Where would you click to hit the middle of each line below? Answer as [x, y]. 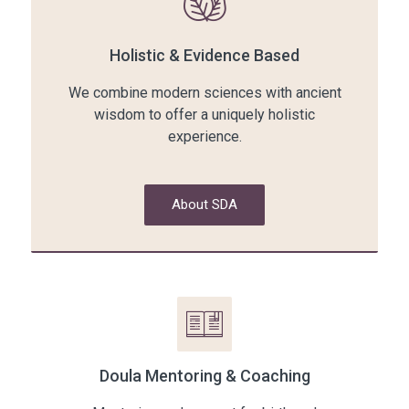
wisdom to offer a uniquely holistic [204, 115]
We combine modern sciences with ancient [204, 93]
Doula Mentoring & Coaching [204, 376]
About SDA [204, 205]
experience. [204, 137]
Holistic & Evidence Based [204, 56]
